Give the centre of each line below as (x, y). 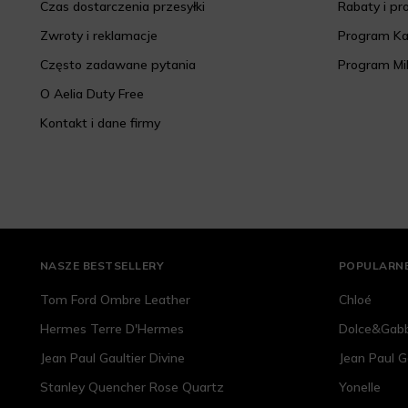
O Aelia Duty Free (92, 94)
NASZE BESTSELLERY (102, 266)
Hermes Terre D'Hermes (112, 329)
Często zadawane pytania (117, 65)
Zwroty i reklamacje (98, 36)
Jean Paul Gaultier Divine (112, 358)
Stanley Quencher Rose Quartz (132, 388)
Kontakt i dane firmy (100, 123)
